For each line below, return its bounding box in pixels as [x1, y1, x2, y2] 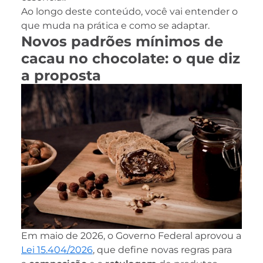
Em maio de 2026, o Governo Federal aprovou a [21, 230, 241, 242]
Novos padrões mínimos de [21, 32, 223, 50]
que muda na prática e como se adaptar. [21, 19, 210, 31]
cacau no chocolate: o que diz [21, 49, 240, 67]
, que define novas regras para [93, 244, 232, 256]
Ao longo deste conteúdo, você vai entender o [21, 5, 238, 17]
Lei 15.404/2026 [21, 244, 93, 256]
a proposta [21, 66, 101, 84]
